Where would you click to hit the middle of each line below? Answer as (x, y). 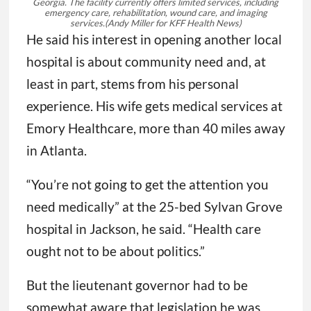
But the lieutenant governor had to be (137, 285)
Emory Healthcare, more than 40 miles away (155, 128)
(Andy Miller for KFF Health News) (173, 23)
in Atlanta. (56, 151)
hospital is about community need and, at (146, 62)
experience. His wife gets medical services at (154, 106)
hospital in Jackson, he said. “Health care (143, 229)
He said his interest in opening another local (154, 40)
